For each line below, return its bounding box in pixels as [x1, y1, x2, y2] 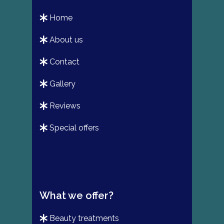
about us [55, 35, 83, 45]
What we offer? [39, 189, 113, 202]
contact [55, 57, 79, 67]
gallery [55, 79, 75, 89]
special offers [54, 123, 99, 133]
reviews [55, 101, 80, 111]
